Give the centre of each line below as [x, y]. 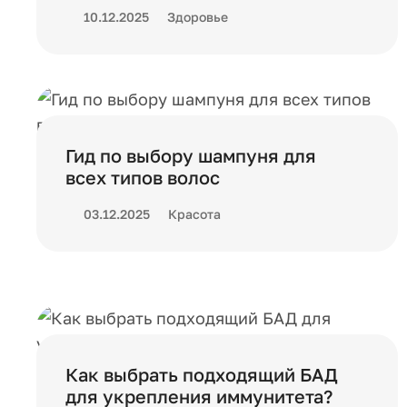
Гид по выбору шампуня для [191, 155]
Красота [194, 214]
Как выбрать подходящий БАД [202, 374]
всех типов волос [143, 177]
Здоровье [198, 17]
